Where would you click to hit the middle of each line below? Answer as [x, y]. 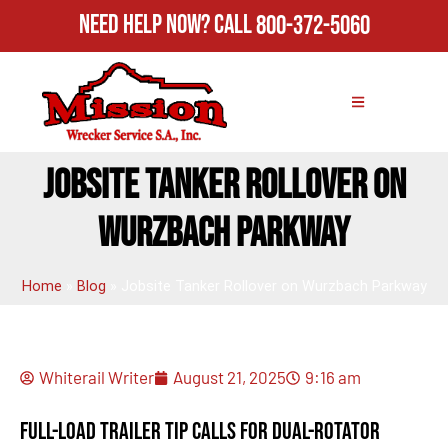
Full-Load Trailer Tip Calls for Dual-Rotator [200, 431]
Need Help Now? [146, 25]
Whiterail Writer [96, 377]
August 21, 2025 [229, 377]
